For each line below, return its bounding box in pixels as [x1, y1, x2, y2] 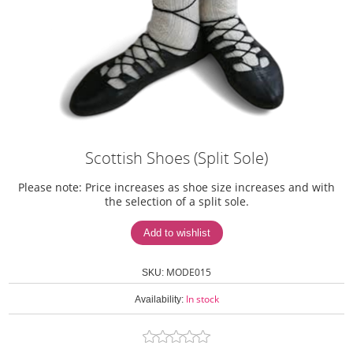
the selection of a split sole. [104, 194, 249, 209]
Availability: [134, 294, 184, 305]
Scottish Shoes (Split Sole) [85, 147, 268, 169]
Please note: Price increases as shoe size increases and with [18, 180, 335, 195]
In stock [185, 292, 219, 305]
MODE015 [166, 266, 211, 278]
